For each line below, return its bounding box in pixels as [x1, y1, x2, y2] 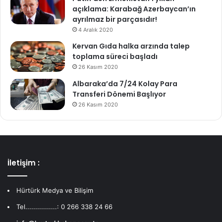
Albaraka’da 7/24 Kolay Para [72, 79, 177, 89]
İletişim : [7, 157, 40, 168]
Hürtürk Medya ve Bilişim [16, 186, 93, 194]
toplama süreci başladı [72, 51, 158, 61]
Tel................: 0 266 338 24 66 [16, 202, 112, 211]
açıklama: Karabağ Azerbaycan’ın [72, 3, 196, 14]
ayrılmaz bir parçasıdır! [72, 14, 157, 24]
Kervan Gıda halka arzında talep [72, 41, 190, 51]
